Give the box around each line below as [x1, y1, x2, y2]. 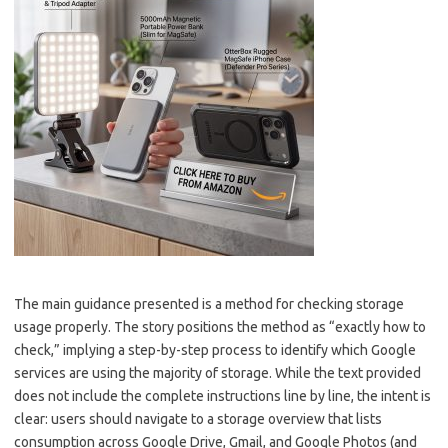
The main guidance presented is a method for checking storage [14, 296, 404, 312]
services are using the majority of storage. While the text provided [14, 365, 421, 381]
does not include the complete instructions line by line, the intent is [14, 388, 431, 404]
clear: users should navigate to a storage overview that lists [14, 411, 382, 427]
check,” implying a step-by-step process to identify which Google [14, 342, 416, 358]
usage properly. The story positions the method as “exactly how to [14, 319, 426, 335]
